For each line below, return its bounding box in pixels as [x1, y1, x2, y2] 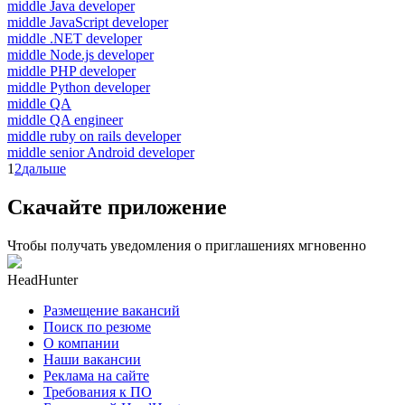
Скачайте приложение [7, 194, 227, 219]
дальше [22, 160, 66, 176]
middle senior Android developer [7, 144, 194, 160]
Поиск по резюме [43, 318, 151, 334]
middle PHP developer [7, 62, 136, 79]
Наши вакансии [43, 351, 141, 367]
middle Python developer [7, 79, 150, 95]
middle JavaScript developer [7, 14, 168, 30]
